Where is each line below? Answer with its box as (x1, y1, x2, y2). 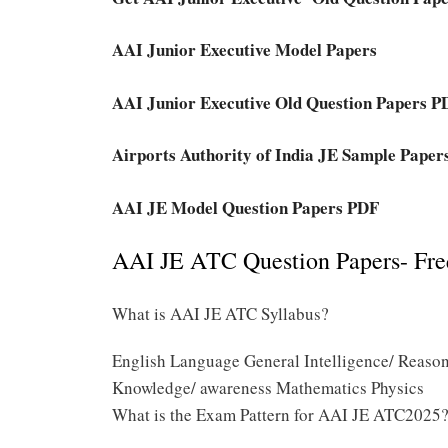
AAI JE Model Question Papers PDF (112, 194, 379, 220)
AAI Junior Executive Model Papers (112, 37, 377, 63)
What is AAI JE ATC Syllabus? (112, 301, 329, 325)
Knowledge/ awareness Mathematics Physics (112, 375, 424, 399)
